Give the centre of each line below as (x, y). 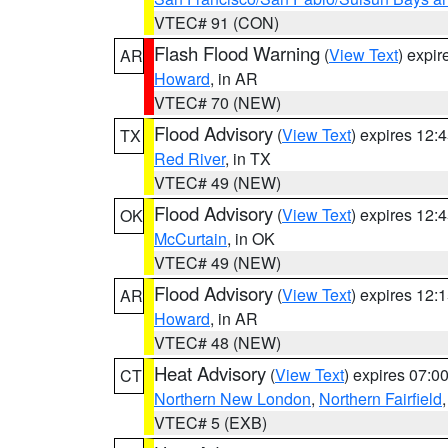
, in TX (248, 158)
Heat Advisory (210, 373)
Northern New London (232, 398)
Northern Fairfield (380, 398)
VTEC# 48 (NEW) (217, 342)
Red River (189, 158)
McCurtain (190, 238)
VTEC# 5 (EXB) (210, 422)
